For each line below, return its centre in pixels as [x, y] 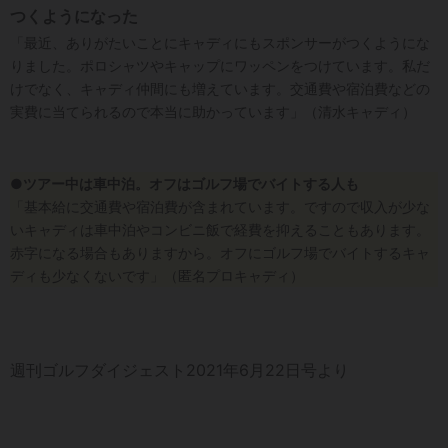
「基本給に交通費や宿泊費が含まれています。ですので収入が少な [220, 206]
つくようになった [74, 15]
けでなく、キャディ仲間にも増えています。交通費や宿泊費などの [220, 88]
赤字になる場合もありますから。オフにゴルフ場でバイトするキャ [220, 252]
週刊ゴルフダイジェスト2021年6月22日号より [179, 369]
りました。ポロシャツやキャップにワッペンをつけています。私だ [220, 65]
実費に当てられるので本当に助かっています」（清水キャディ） [213, 111]
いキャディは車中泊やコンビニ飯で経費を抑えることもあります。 [220, 229]
